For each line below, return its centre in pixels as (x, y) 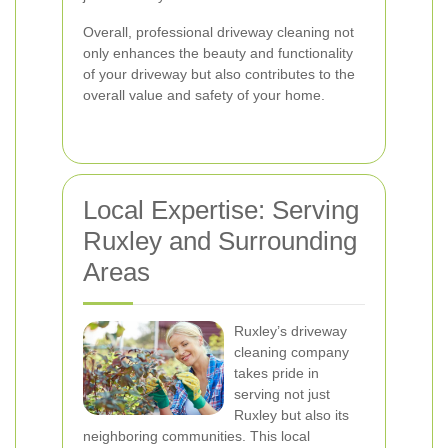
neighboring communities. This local (196, 436)
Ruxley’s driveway (290, 331)
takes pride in (276, 373)
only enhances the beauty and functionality (218, 53)
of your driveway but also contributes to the (219, 74)
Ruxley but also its (291, 415)
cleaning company (291, 352)
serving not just (282, 394)
